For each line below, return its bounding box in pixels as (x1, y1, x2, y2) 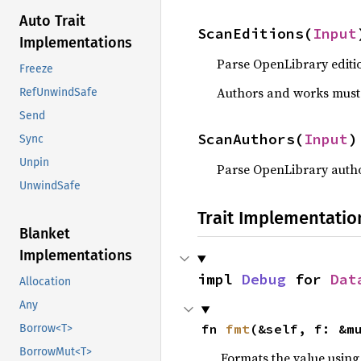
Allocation (19, 275, 71, 289)
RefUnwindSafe (19, 85, 98, 100)
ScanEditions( (197, 24, 313, 43)
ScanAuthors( (197, 130, 304, 148)
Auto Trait (19, 12, 85, 31)
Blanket (19, 225, 70, 243)
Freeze (19, 62, 53, 77)
